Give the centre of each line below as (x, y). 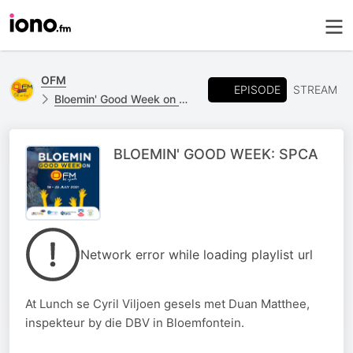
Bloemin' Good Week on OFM (117, 99)
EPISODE (257, 89)
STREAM (315, 89)
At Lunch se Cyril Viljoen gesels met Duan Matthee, (167, 304)
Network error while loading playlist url (197, 255)
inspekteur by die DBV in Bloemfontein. (135, 323)
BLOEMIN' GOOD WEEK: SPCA (216, 154)
